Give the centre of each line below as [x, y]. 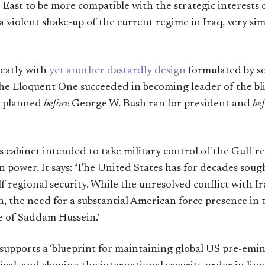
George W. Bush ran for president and [161, 104]
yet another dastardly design [117, 71]
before [56, 104]
